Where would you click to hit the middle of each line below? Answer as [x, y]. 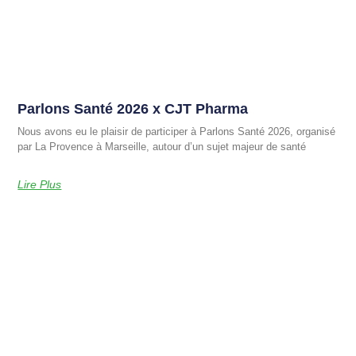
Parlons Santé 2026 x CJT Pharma [133, 109]
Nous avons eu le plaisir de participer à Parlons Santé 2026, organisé [177, 132]
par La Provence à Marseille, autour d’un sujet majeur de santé [162, 147]
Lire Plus [40, 185]
